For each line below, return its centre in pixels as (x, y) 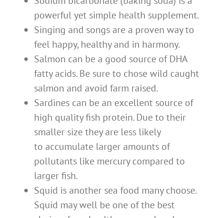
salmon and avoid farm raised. (96, 88)
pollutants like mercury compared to (109, 161)
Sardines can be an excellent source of (114, 103)
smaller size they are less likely (97, 132)
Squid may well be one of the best (104, 205)
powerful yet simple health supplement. (117, 15)
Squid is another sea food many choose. (115, 191)
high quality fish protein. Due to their (110, 118)
